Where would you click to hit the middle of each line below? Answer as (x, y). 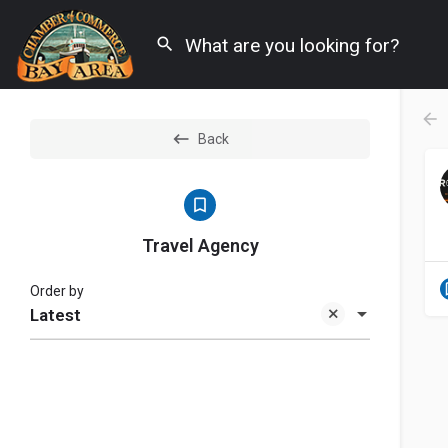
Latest (55, 315)
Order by (57, 291)
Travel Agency (200, 245)
